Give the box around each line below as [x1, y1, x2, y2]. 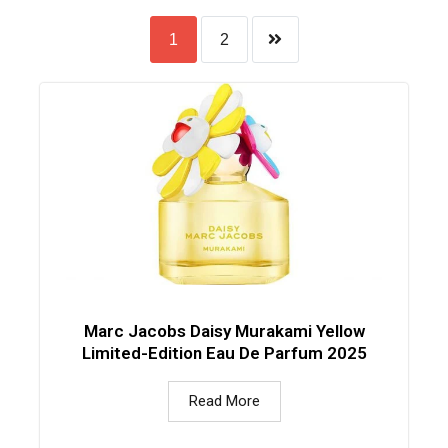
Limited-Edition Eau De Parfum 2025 [81, 343, 367, 364]
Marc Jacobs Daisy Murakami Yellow [83, 321, 365, 342]
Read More [188, 392, 260, 411]
